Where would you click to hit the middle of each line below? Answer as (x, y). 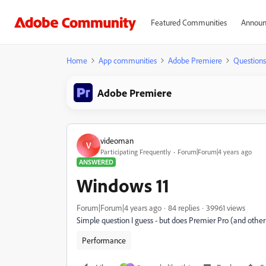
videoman (117, 140)
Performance (104, 240)
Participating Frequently (136, 151)
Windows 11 (123, 185)
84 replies (184, 208)
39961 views (226, 208)
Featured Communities (189, 22)
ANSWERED (96, 162)
